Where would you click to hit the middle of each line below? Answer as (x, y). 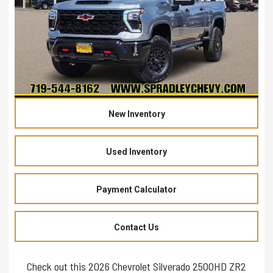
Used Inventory (136, 151)
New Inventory (136, 114)
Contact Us (136, 227)
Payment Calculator (136, 189)
